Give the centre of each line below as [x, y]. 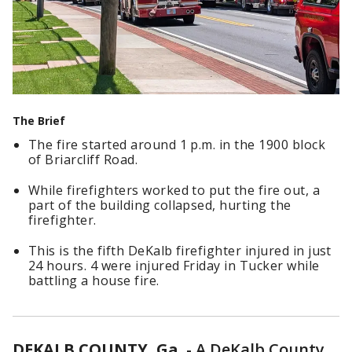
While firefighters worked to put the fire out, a [174, 191]
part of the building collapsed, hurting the [160, 205]
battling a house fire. [94, 281]
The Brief [39, 121]
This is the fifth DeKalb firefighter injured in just [180, 251]
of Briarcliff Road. [83, 160]
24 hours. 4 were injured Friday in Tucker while [174, 266]
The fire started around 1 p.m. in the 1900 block [177, 145]
